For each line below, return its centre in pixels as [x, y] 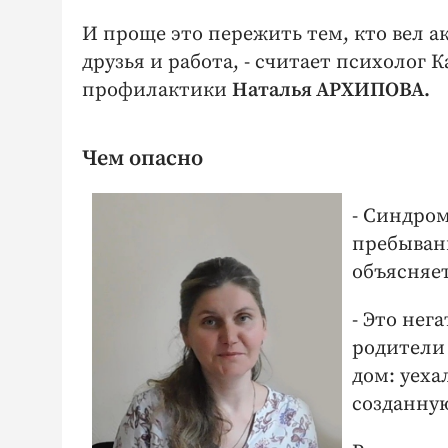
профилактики [157, 91]
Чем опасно [142, 159]
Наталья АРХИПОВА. [331, 91]
